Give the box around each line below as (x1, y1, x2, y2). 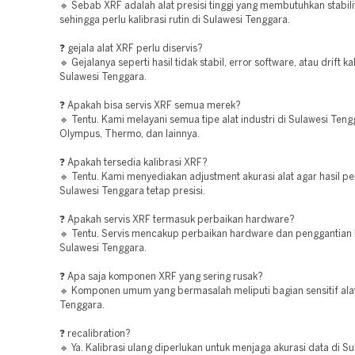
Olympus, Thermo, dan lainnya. (59, 130, 200, 139)
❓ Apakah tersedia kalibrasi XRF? (59, 158, 208, 167)
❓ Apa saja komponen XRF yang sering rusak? (59, 273, 263, 281)
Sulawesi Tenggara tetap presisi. (59, 187, 205, 196)
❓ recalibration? (59, 330, 131, 338)
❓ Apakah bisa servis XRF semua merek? (59, 101, 241, 110)
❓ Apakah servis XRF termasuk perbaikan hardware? (59, 216, 295, 224)
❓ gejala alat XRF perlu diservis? (59, 44, 203, 53)
